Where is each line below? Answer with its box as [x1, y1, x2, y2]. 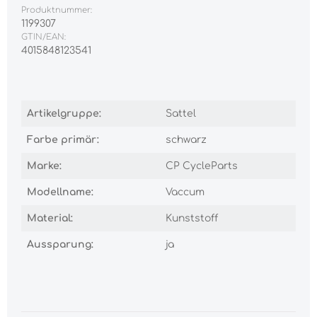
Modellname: [27, 186, 93, 197]
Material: [27, 212, 73, 224]
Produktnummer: [21, 5, 92, 15]
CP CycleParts [166, 160, 238, 171]
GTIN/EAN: [21, 32, 66, 42]
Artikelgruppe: [27, 108, 101, 119]
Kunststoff [166, 212, 218, 224]
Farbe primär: [27, 134, 99, 145]
